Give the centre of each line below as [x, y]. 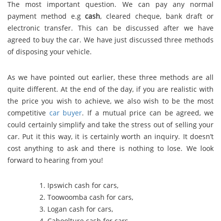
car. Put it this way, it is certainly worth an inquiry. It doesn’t [110, 136]
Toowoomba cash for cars [90, 197]
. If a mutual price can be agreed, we [148, 112]
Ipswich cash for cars [82, 185]
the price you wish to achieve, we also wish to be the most [110, 101]
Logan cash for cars [80, 209]
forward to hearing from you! [55, 160]
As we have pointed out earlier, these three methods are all [110, 77]
